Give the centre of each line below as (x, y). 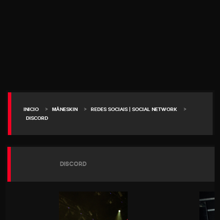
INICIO (31, 110)
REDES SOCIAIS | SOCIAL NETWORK (134, 110)
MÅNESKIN (65, 110)
